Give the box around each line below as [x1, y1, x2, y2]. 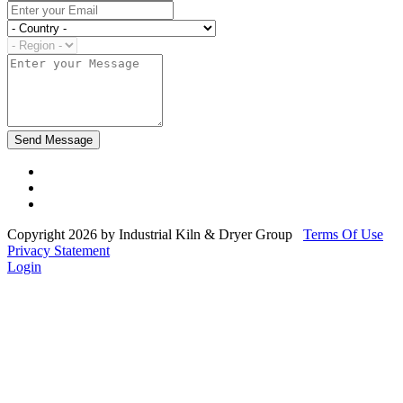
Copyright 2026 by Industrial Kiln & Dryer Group [7, 226, 292, 242]
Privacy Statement [7, 242, 110, 258]
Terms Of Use [303, 226, 383, 242]
